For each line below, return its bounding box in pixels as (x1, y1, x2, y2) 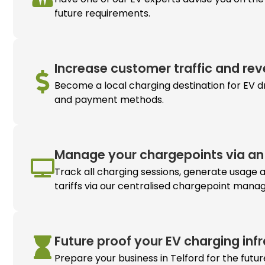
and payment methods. (54, 92, 164, 106)
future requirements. (54, 6, 151, 20)
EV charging (166, 232, 240, 250)
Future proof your (54, 232, 166, 250)
